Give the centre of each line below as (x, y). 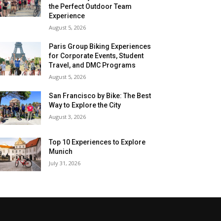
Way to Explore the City (85, 105)
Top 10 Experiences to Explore (97, 142)
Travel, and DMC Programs (92, 65)
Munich (61, 151)
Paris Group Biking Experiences (100, 46)
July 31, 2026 (65, 163)
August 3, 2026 (68, 116)
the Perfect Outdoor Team (91, 6)
